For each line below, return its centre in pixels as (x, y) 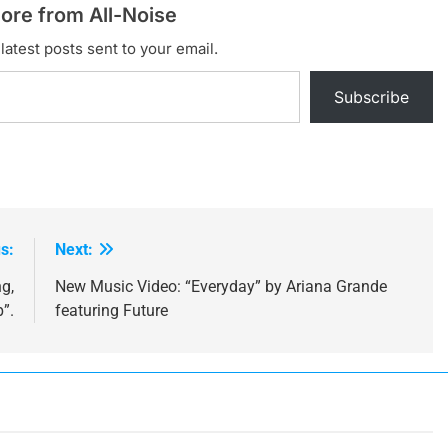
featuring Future (111, 310)
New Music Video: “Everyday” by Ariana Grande (220, 286)
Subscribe (372, 96)
